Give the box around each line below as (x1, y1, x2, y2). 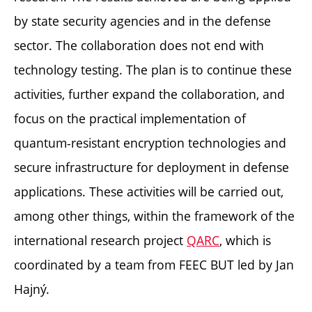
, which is (219, 231, 271, 249)
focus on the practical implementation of (14, 109, 246, 127)
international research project (14, 231, 187, 249)
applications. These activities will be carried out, (14, 182, 283, 200)
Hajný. (14, 280, 49, 297)
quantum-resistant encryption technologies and (14, 134, 286, 151)
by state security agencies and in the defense (14, 12, 271, 29)
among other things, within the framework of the (14, 207, 295, 224)
